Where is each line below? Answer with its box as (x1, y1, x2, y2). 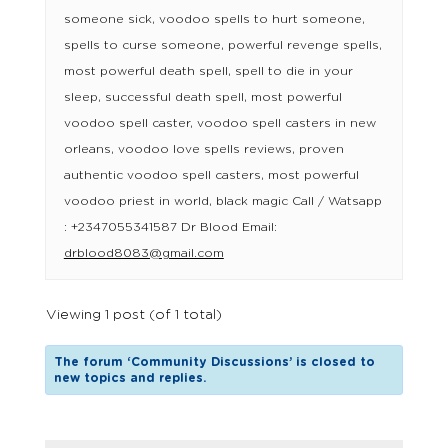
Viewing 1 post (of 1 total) (45, 308, 222, 323)
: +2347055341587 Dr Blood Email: (63, 221, 277, 234)
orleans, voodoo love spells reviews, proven (63, 143, 344, 156)
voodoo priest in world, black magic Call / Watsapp (63, 195, 382, 208)
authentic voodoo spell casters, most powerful (63, 169, 359, 182)
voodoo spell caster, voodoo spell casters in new (63, 117, 376, 130)
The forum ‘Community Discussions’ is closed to (54, 356, 376, 369)
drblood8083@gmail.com (63, 247, 224, 260)
